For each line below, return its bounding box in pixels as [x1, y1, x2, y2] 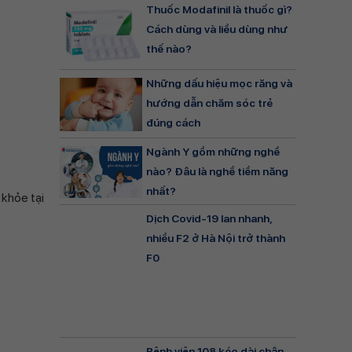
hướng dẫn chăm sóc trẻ [146, 96, 273, 109]
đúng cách [146, 115, 200, 129]
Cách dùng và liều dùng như [146, 23, 288, 36]
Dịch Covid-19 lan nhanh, [146, 211, 272, 225]
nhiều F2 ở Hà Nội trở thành [146, 231, 285, 244]
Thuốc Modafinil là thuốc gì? [146, 3, 292, 16]
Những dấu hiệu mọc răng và [146, 76, 292, 90]
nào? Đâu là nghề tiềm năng [146, 165, 288, 178]
